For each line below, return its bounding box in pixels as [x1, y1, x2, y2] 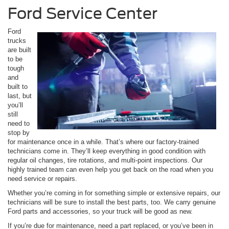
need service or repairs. [8, 174, 77, 182]
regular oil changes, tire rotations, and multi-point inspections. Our [8, 156, 202, 164]
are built [8, 45, 31, 54]
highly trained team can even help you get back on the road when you [8, 165, 213, 173]
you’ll [8, 101, 23, 109]
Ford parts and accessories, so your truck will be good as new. [8, 207, 193, 215]
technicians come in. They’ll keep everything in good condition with [8, 147, 205, 155]
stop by [8, 128, 30, 136]
